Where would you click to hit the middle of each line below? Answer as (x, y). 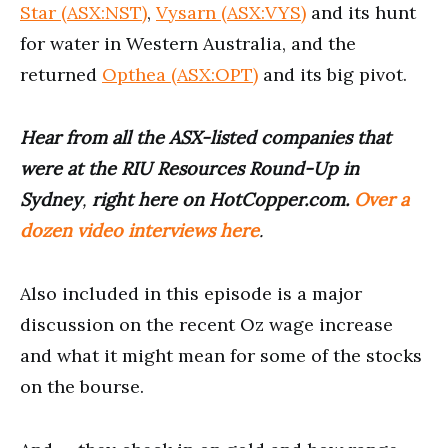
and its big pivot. (332, 74)
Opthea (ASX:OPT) (180, 74)
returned (61, 74)
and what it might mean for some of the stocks (221, 355)
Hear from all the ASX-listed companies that (205, 137)
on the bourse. (82, 386)
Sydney (51, 199)
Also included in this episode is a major (191, 293)
